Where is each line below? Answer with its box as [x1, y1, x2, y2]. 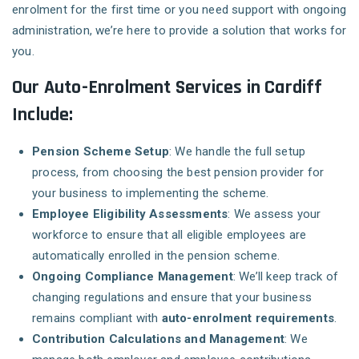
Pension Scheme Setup [32, 144, 169, 159]
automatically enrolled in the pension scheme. [32, 248, 280, 264]
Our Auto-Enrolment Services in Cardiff [12, 75, 323, 100]
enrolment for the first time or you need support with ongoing [12, 2, 347, 18]
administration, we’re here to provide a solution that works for [12, 23, 347, 38]
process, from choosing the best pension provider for [32, 165, 325, 180]
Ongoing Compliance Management [32, 269, 233, 284]
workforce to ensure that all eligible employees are [32, 228, 307, 243]
